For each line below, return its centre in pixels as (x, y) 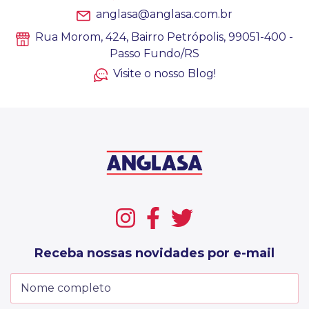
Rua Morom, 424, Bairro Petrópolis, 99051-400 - (163, 37)
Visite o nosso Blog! (164, 73)
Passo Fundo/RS (154, 53)
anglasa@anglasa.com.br (164, 14)
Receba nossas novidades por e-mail (154, 253)
